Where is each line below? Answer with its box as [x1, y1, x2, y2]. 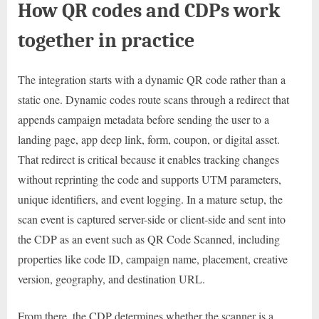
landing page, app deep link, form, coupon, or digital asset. [18, 132, 280, 147]
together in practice [18, 28, 194, 52]
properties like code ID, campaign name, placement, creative [18, 251, 288, 267]
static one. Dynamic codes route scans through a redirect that [18, 92, 289, 108]
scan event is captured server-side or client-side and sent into [18, 211, 286, 227]
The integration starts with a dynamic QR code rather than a [18, 72, 286, 88]
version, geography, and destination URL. [18, 271, 205, 287]
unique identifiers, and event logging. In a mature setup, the [18, 192, 283, 207]
